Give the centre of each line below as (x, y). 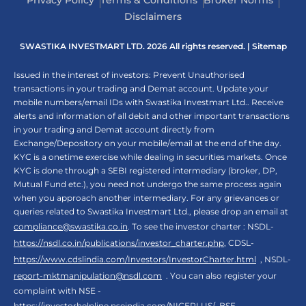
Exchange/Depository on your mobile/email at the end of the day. (148, 143)
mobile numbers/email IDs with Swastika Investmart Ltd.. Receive (149, 102)
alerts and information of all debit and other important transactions (152, 116)
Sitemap (269, 46)
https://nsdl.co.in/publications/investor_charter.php (119, 243)
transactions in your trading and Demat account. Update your (141, 89)
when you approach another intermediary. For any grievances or (147, 198)
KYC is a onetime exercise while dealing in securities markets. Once (150, 157)
